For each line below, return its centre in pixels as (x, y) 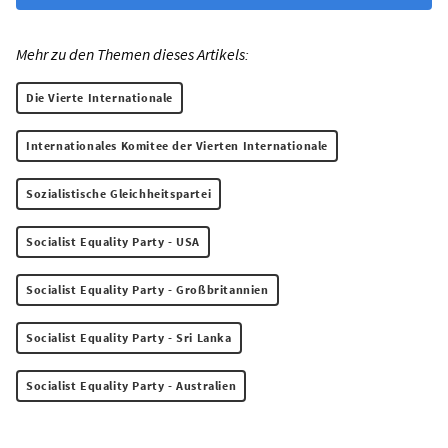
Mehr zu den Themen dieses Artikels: (132, 54)
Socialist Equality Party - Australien (131, 386)
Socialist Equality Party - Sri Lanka (129, 338)
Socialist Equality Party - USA (113, 242)
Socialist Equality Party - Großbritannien (147, 290)
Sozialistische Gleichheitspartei (119, 194)
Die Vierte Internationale (99, 98)
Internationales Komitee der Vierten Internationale (177, 146)
